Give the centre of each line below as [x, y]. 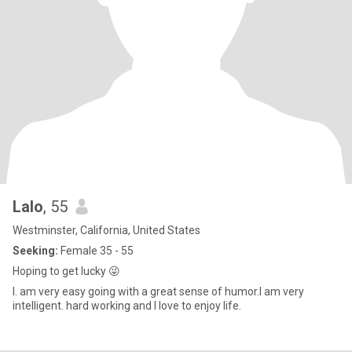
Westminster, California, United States [106, 230]
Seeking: [35, 251]
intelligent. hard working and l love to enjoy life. [127, 306]
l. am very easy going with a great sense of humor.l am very [158, 291]
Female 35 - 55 [96, 251]
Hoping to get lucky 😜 [66, 271]
